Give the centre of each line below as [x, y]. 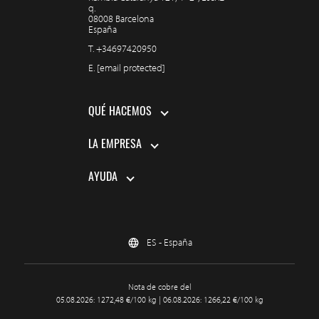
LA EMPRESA [115, 146]
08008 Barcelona [121, 19]
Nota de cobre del [159, 287]
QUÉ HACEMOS [120, 113]
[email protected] [131, 68]
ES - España [169, 242]
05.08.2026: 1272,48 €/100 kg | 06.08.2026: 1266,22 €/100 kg [159, 300]
